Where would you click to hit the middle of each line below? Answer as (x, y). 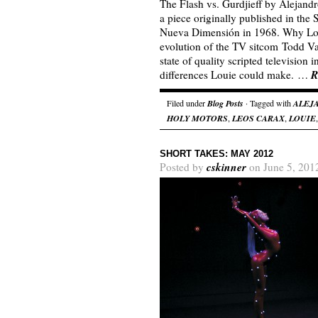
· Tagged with (268, 103)
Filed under (187, 103)
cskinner (226, 167)
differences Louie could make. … (235, 75)
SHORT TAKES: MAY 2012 (216, 154)
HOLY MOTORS (197, 118)
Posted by (183, 167)
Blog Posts (225, 103)
